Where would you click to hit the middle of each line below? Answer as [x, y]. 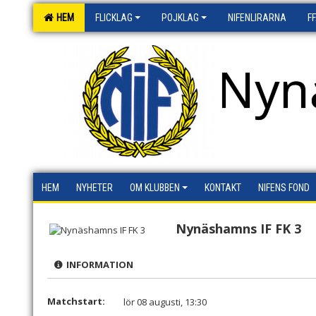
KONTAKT [223, 188]
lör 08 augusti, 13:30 [165, 302]
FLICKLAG [114, 18]
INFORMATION [98, 265]
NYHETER [95, 188]
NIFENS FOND [284, 188]
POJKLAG [180, 18]
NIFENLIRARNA [257, 18]
